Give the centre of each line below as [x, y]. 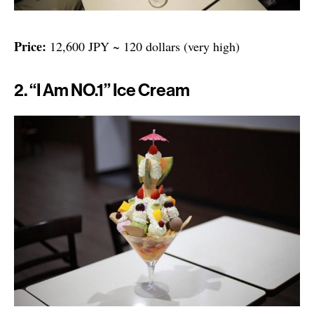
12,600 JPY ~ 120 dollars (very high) [143, 47]
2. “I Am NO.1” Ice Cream [102, 90]
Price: [30, 47]
